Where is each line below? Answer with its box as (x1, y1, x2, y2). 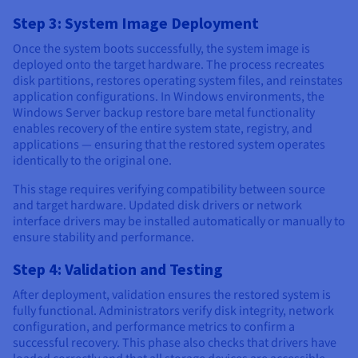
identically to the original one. (13, 152, 172, 170)
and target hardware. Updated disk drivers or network (13, 197, 302, 215)
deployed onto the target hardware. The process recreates (13, 56, 324, 74)
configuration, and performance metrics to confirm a (13, 318, 295, 336)
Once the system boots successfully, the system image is (13, 40, 310, 58)
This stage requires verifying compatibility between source (13, 181, 325, 199)
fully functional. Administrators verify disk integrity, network (13, 302, 334, 320)
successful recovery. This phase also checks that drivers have (13, 334, 336, 352)
